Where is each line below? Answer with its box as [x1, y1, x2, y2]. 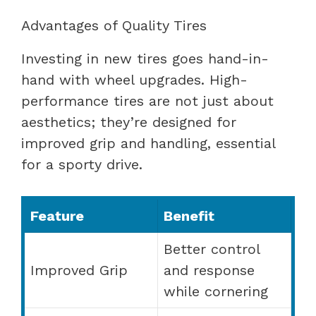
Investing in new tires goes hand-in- [21, 49, 269, 67]
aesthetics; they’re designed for [21, 113, 236, 130]
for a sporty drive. [21, 155, 142, 173]
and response [164, 261, 255, 279]
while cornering [164, 282, 268, 300]
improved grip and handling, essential [21, 134, 275, 152]
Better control [164, 240, 260, 257]
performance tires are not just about [21, 92, 274, 109]
